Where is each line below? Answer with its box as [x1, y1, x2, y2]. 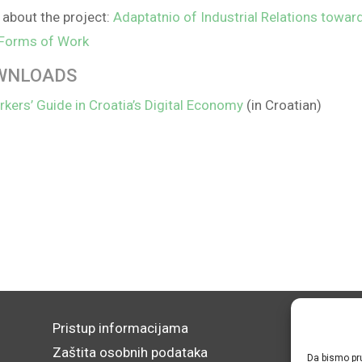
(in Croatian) [243, 96, 322, 113]
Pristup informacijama [52, 319, 188, 336]
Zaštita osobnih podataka [52, 343, 208, 360]
